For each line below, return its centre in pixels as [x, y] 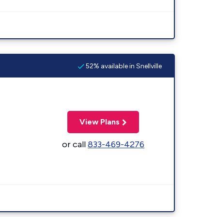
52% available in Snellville [123, 66]
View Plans [100, 122]
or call [75, 144]
